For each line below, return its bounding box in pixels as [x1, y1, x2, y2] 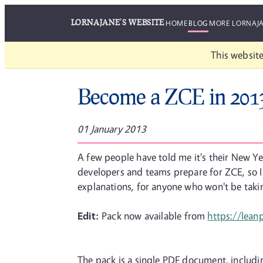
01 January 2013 [77, 123, 146, 135]
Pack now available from [99, 210, 208, 222]
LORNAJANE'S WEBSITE [70, 18, 164, 27]
